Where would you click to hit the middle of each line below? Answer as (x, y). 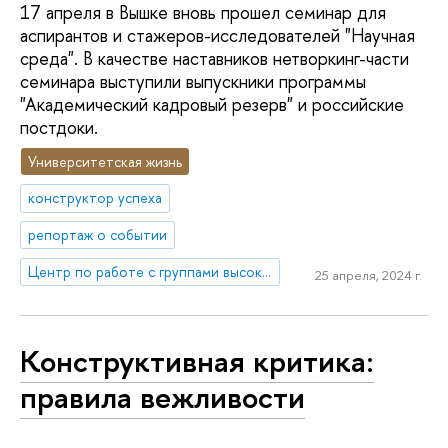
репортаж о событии (98, 235)
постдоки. (59, 127)
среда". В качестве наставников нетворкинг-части (214, 58)
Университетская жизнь (105, 161)
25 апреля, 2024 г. (368, 274)
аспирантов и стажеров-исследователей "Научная (217, 35)
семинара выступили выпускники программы (193, 81)
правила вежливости (162, 396)
